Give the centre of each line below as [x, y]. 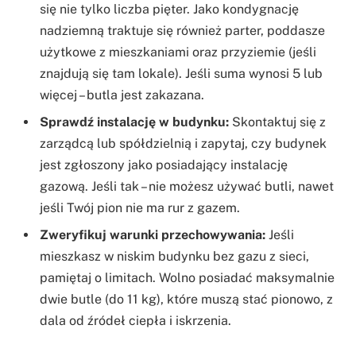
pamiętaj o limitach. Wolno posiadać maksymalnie [187, 278]
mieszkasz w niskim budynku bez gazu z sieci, [174, 257]
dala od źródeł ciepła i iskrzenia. [135, 321]
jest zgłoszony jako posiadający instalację [164, 165]
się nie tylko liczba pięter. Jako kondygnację [169, 10]
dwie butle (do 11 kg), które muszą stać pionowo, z [186, 300]
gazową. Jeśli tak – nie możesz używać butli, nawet [187, 187]
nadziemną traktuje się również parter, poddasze [182, 31]
